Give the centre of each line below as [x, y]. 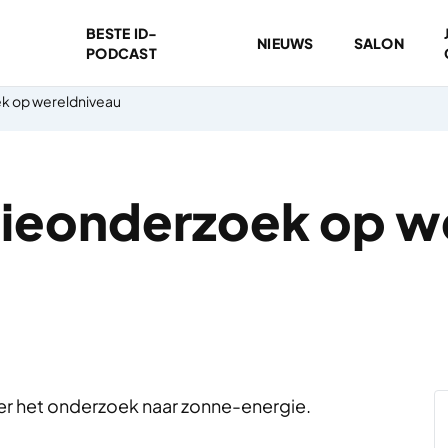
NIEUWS [285, 43]
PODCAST [121, 53]
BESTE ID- [121, 33]
